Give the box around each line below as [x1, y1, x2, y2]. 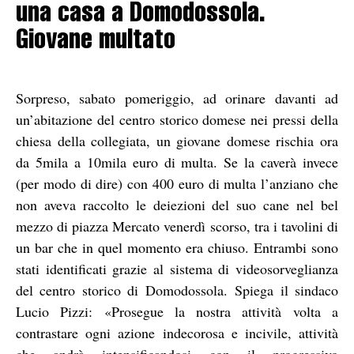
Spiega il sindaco [235, 280, 339, 299]
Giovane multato [16, 28, 175, 56]
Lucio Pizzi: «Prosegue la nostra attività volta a [16, 301, 338, 321]
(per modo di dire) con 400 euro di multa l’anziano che [16, 173, 338, 193]
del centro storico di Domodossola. [16, 280, 228, 299]
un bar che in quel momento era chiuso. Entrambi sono [16, 237, 338, 257]
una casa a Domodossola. [16, 2, 265, 29]
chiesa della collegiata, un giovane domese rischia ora [16, 130, 338, 150]
